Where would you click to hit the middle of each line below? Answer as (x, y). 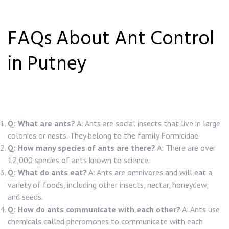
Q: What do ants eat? (47, 172)
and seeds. (25, 197)
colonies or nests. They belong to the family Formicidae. (104, 135)
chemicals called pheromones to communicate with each (105, 221)
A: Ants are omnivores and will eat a (150, 172)
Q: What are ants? (41, 123)
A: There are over (186, 148)
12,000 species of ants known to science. (79, 160)
